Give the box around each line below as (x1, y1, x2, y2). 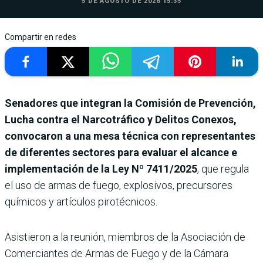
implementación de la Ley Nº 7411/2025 (5, 163, 197, 176)
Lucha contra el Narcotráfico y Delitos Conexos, (5, 113, 237, 126)
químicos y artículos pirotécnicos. (5, 195, 157, 208)
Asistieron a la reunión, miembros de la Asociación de (5, 231, 245, 244)
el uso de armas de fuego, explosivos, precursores (5, 179, 232, 192)
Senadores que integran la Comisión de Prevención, (5, 97, 256, 110)
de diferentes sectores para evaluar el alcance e (5, 146, 237, 159)
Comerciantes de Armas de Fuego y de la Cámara (5, 247, 228, 260)
